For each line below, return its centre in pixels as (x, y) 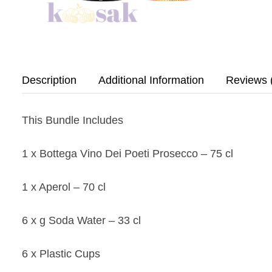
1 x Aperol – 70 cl (64, 187)
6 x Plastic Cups (61, 253)
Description (49, 80)
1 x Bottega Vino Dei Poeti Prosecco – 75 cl (127, 153)
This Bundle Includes (74, 120)
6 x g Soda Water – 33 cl (81, 220)
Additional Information (151, 80)
